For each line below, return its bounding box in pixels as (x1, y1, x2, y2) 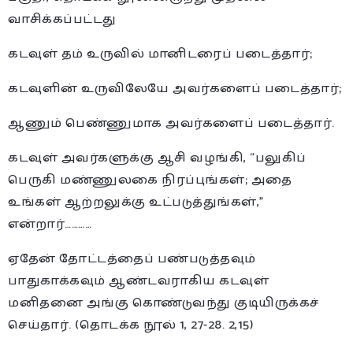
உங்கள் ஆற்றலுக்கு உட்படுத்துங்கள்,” (8, 191, 264, 213)
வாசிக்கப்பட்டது (8, 8, 117, 30)
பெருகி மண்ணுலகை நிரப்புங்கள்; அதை (8, 169, 292, 191)
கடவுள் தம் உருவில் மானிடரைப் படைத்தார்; (8, 43, 313, 65)
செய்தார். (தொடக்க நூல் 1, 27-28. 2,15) (8, 314, 253, 336)
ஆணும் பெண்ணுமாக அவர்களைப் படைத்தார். (8, 112, 335, 134)
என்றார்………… (8, 213, 91, 235)
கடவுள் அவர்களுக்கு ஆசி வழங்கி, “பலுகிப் (8, 147, 307, 169)
